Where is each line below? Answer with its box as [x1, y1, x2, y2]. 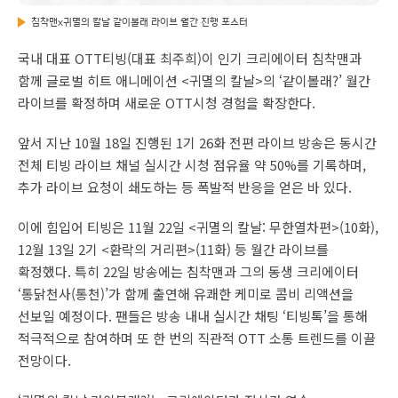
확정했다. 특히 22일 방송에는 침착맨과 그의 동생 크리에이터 [18, 262, 359, 281]
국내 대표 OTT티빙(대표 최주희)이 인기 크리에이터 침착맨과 [18, 49, 362, 68]
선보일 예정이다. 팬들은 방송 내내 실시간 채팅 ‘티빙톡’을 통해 [18, 306, 368, 325]
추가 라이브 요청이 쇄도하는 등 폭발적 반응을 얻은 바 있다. [18, 178, 352, 196]
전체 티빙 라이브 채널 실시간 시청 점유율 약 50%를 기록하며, [18, 155, 366, 174]
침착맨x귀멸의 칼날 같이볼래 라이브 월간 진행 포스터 [31, 14, 248, 28]
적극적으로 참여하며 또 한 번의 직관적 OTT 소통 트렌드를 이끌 [18, 329, 376, 347]
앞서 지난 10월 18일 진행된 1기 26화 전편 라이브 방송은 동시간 [18, 133, 377, 152]
